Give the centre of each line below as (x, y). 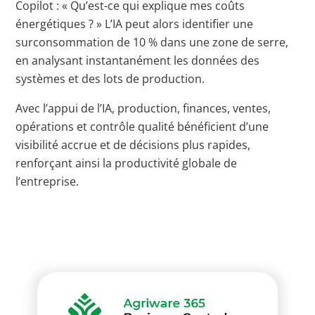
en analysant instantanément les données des (138, 60)
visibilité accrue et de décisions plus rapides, (133, 144)
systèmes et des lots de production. (110, 78)
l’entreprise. (47, 181)
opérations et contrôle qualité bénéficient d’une (142, 126)
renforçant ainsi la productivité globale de (127, 163)
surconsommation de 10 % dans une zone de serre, (152, 42)
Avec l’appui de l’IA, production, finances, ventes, (143, 108)
